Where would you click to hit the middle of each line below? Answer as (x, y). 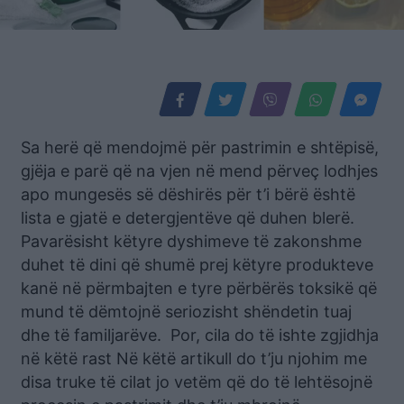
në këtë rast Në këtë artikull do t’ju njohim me (194, 359)
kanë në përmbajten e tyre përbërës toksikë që (199, 289)
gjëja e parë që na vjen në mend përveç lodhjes (199, 171)
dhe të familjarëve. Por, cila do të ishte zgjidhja (200, 335)
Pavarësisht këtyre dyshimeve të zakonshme (191, 242)
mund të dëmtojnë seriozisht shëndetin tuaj (186, 312)
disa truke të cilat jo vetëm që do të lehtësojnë (197, 382)
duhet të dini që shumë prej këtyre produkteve (197, 265)
